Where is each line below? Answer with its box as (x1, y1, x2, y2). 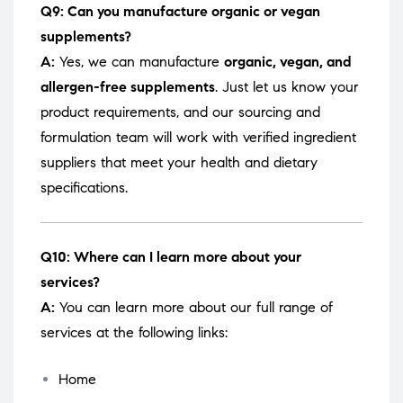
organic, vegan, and (224, 53, 352, 71)
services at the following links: (40, 324, 228, 342)
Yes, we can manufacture (55, 53, 224, 71)
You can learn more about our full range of (55, 299, 333, 317)
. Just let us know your (215, 78, 359, 96)
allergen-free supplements (40, 78, 215, 96)
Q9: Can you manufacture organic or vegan (40, 3, 320, 21)
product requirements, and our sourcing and (40, 103, 320, 121)
